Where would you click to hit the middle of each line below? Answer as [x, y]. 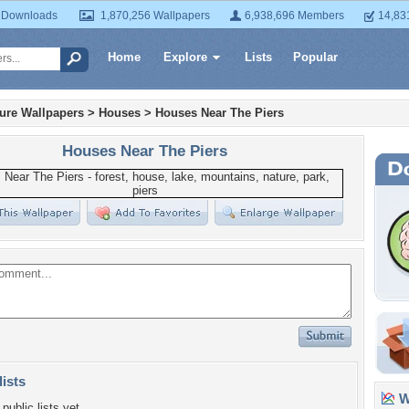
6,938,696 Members [294, 16]
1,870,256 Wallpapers [155, 16]
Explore [185, 57]
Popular [315, 57]
